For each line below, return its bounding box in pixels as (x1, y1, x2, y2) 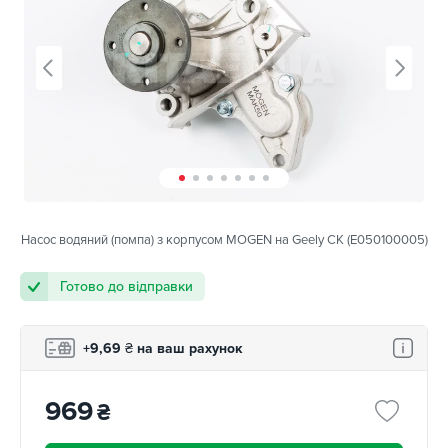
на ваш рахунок (133, 339, 242, 357)
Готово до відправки (60, 278, 193, 296)
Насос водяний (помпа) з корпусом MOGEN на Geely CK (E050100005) (20, 232, 428, 249)
